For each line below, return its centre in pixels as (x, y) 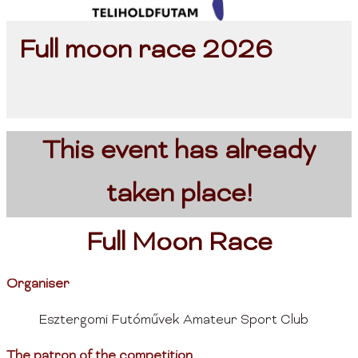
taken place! (179, 196)
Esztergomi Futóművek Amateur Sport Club (173, 321)
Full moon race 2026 (146, 52)
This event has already (179, 153)
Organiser (38, 285)
